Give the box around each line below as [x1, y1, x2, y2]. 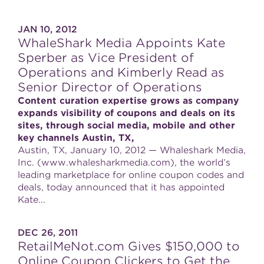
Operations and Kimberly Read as [18, 65, 225, 80]
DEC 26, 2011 [18, 227, 78, 238]
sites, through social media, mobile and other [18, 120, 235, 131]
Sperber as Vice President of [18, 51, 194, 65]
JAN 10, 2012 [18, 24, 77, 35]
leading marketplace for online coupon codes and [18, 170, 244, 180]
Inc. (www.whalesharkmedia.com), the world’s [18, 157, 230, 168]
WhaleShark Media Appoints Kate [18, 36, 225, 50]
